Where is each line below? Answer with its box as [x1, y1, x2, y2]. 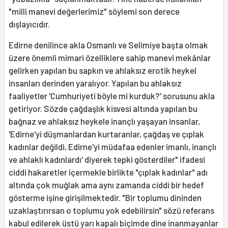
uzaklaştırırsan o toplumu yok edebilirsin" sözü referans [9, 205, 214, 216]
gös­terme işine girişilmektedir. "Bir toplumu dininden [9, 192, 202, 203]
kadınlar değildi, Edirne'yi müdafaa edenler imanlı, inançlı [9, 141, 216, 152]
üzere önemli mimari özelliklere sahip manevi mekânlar [9, 52, 211, 63]
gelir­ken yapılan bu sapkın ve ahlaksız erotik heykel [9, 65, 196, 76]
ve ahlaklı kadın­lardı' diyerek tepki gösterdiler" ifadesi [9, 154, 205, 165]
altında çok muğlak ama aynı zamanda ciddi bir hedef [9, 180, 204, 190]
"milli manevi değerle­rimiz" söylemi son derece [9, 6, 180, 17]
